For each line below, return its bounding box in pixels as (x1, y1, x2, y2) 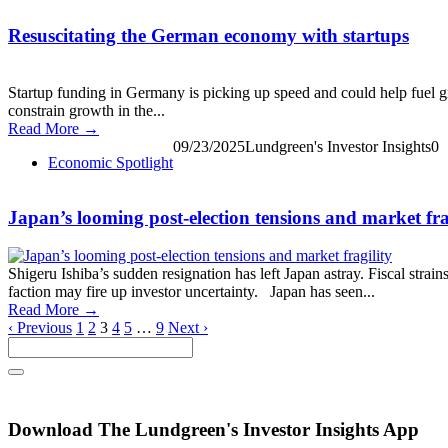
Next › (168, 319, 208, 337)
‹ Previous (8, 319, 72, 337)
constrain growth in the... (8, 101, 165, 119)
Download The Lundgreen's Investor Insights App (8, 418, 419, 440)
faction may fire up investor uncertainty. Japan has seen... (8, 283, 375, 301)
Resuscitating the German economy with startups (8, 25, 409, 47)
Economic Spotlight (48, 153, 173, 171)
